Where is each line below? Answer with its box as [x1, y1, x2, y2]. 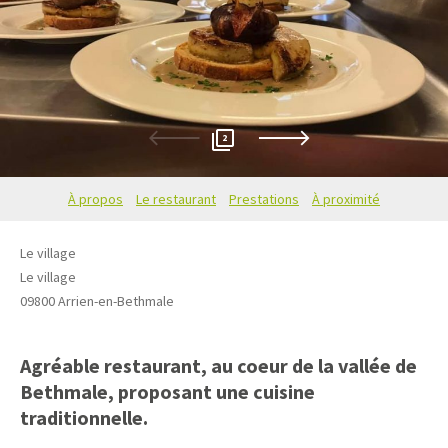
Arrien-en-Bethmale [58, 291, 174, 310]
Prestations [229, 189, 299, 208]
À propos [68, 189, 123, 208]
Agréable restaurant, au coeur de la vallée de [20, 352, 417, 378]
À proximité [312, 189, 380, 208]
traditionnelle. [20, 404, 148, 430]
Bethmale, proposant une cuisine [20, 378, 315, 404]
